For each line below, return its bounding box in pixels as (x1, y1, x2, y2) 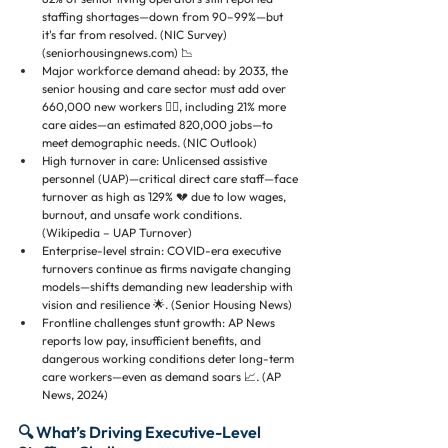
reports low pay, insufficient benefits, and (42, 333, 264, 348)
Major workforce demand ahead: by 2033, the (42, 63, 291, 78)
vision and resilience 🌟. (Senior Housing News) (42, 297, 292, 312)
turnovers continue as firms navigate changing (42, 261, 294, 276)
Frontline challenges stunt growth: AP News (42, 315, 278, 330)
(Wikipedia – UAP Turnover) (42, 225, 192, 240)
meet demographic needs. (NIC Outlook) (42, 135, 257, 150)
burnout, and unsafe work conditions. (42, 207, 245, 222)
